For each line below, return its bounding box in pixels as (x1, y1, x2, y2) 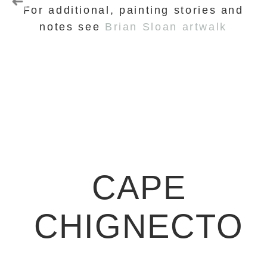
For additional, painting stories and (23, 4, 244, 16)
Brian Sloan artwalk (104, 20, 228, 33)
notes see (39, 20, 105, 33)
